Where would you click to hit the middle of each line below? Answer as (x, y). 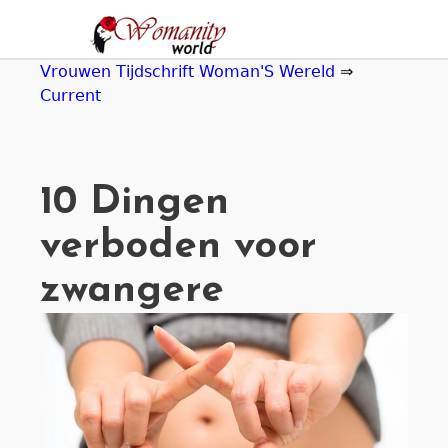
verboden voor (178, 247)
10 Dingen (134, 203)
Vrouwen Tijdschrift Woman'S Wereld (187, 71)
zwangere (132, 291)
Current (70, 95)
